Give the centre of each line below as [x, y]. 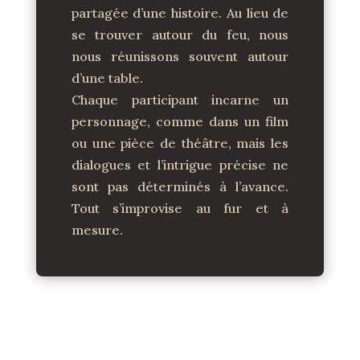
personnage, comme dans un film [180, 121]
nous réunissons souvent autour [180, 56]
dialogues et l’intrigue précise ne [180, 165]
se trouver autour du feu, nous [180, 35]
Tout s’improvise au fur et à [180, 208]
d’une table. [107, 78]
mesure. [97, 230]
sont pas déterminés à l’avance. [180, 186]
